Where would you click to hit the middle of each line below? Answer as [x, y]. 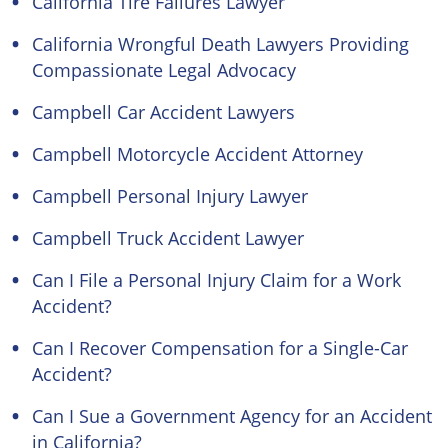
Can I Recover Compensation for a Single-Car [220, 348]
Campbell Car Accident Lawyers [163, 112]
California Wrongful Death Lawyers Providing [220, 44]
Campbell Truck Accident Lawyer [168, 238]
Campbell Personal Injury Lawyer [170, 196]
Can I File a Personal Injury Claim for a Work [216, 280]
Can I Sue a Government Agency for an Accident [232, 416]
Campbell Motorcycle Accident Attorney [197, 154]
